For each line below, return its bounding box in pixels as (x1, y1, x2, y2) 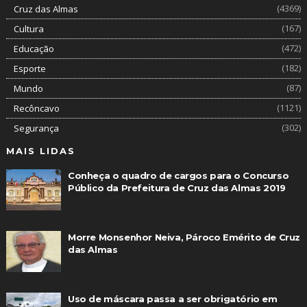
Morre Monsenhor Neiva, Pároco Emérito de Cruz (67, 232, 300, 243)
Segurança (13, 122, 59, 134)
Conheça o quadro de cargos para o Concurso (67, 170, 289, 181)
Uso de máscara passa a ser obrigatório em (67, 293, 278, 304)
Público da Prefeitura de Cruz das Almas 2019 (67, 182, 286, 193)
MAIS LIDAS (5, 145, 75, 156)
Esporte (13, 62, 46, 75)
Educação (13, 42, 54, 55)
